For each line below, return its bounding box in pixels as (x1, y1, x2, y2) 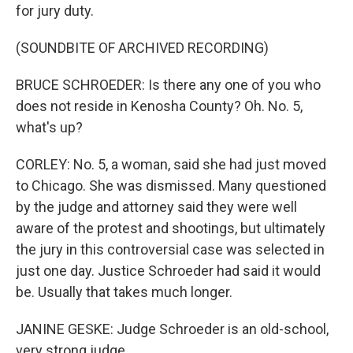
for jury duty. (16, 2, 94, 19)
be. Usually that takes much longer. (16, 284, 232, 300)
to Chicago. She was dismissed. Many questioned (16, 177, 326, 194)
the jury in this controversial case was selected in (16, 241, 325, 258)
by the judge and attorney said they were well (16, 199, 297, 215)
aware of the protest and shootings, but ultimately (16, 220, 325, 236)
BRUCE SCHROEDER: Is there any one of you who (16, 76, 321, 93)
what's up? (16, 119, 83, 136)
